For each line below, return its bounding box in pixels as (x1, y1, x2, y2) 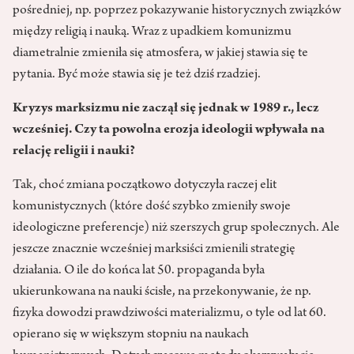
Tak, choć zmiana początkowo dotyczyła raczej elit (13, 178, 277, 193)
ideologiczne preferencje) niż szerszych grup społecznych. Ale (13, 220, 340, 235)
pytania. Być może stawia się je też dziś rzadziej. (13, 67, 261, 82)
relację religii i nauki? (13, 144, 135, 159)
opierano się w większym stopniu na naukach (13, 327, 249, 342)
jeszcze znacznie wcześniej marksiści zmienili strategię (13, 242, 296, 257)
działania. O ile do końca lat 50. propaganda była (13, 263, 265, 278)
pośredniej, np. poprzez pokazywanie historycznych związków (13, 3, 341, 18)
